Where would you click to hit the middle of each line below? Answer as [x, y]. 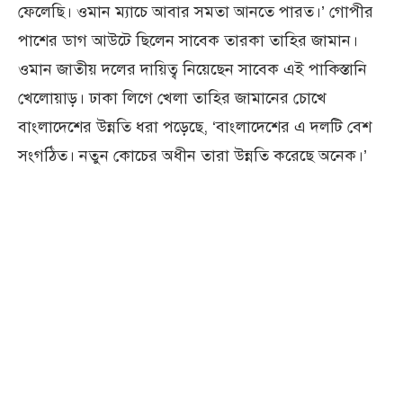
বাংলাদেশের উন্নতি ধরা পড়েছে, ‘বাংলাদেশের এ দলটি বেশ [195, 127]
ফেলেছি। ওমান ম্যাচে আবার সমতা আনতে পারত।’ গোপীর [196, 12]
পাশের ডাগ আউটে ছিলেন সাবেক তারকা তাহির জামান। [188, 41]
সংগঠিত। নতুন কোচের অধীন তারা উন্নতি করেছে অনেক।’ [193, 156]
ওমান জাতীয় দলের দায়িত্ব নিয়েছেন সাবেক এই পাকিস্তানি [193, 70]
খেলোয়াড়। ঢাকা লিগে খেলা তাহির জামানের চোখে [172, 99]
